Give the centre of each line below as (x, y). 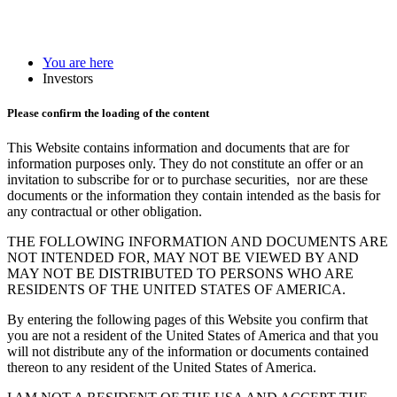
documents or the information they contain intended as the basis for (194, 196)
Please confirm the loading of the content (108, 113)
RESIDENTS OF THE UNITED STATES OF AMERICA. (176, 290)
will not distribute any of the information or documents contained (188, 352)
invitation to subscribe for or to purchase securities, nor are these (187, 180)
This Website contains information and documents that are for (178, 148)
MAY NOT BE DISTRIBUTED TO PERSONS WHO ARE (180, 274)
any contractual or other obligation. (105, 212)
